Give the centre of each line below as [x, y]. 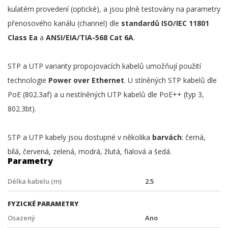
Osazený [21, 218]
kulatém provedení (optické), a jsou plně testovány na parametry [114, 9]
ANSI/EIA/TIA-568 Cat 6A [89, 37]
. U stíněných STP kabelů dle [170, 80]
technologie [28, 80]
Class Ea [24, 37]
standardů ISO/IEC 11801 [165, 23]
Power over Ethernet [86, 80]
